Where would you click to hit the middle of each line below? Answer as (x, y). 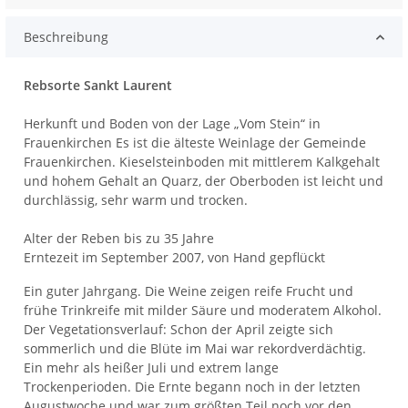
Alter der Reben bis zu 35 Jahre (119, 239)
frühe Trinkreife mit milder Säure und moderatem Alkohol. (203, 311)
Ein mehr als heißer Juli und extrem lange (152, 368)
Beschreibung (66, 37)
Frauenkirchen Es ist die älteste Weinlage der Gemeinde (195, 143)
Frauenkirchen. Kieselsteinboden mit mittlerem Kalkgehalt (202, 162)
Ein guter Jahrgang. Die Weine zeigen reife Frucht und (189, 291)
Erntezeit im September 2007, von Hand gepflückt (175, 258)
